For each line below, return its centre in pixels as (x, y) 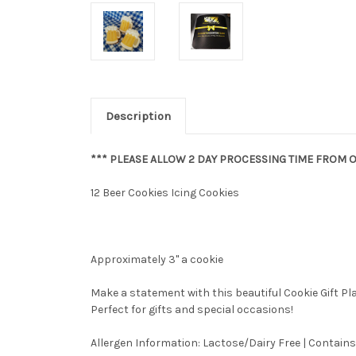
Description (138, 116)
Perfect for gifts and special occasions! (193, 309)
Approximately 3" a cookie (157, 259)
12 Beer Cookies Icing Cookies (166, 192)
